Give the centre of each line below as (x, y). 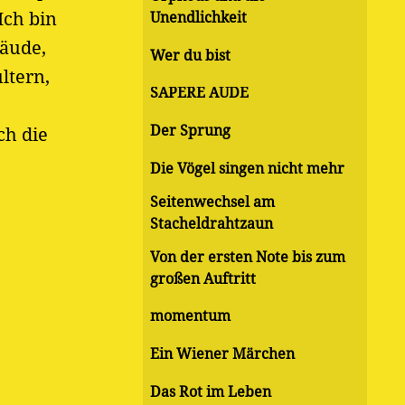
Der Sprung (190, 131)
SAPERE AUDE (199, 93)
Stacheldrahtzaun (212, 223)
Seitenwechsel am (212, 202)
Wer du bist (190, 55)
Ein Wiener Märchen (222, 354)
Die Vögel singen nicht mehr (247, 168)
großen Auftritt (203, 278)
